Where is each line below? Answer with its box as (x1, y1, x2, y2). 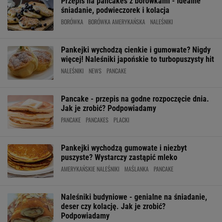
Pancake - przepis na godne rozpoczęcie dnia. (61, 94, 209, 104)
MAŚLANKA (124, 165, 149, 173)
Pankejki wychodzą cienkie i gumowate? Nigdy (61, 45, 211, 55)
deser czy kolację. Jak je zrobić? (61, 202, 166, 211)
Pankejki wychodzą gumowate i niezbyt (61, 143, 187, 153)
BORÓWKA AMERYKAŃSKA (88, 17, 145, 26)
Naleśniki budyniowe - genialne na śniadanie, (61, 192, 207, 202)
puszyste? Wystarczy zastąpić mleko (61, 153, 177, 162)
